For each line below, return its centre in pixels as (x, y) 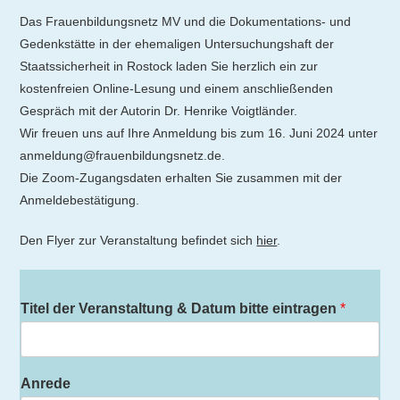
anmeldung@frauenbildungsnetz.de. (123, 156)
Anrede (46, 384)
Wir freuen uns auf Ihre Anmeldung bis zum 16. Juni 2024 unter (199, 133)
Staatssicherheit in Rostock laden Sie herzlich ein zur (169, 67)
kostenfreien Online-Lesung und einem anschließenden (177, 89)
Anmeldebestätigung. (80, 200)
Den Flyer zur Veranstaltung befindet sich (138, 241)
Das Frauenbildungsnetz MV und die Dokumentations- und (186, 22)
